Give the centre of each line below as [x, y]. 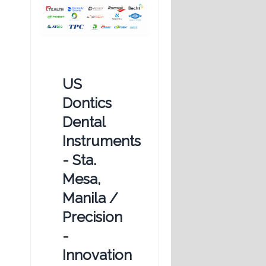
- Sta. [79, 160]
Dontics [87, 103]
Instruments [102, 141]
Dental [84, 122]
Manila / [90, 198]
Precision [92, 217]
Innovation [97, 255]
